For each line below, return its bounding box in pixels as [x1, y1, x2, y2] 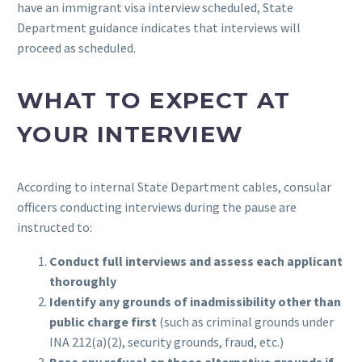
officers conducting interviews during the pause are [17, 198, 297, 215]
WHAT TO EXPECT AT [17, 86, 291, 115]
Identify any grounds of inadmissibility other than [49, 293, 341, 310]
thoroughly [49, 273, 116, 290]
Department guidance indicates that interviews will [17, 19, 301, 36]
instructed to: [17, 218, 92, 235]
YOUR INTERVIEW [17, 120, 244, 149]
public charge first [49, 314, 157, 330]
